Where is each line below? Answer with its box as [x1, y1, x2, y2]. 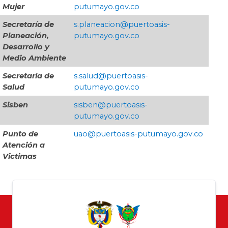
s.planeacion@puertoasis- [74, 20, 170, 30]
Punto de [3, 129, 38, 139]
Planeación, [3, 31, 49, 41]
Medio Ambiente [3, 53, 68, 63]
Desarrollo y [3, 42, 49, 52]
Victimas [3, 152, 37, 161]
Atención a [3, 140, 45, 150]
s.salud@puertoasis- [74, 71, 148, 81]
